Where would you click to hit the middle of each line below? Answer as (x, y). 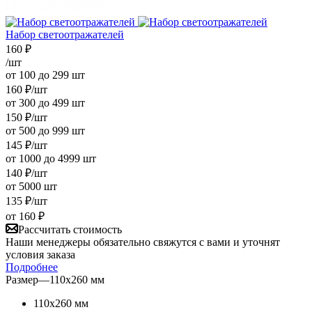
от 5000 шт (31, 186)
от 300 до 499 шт (45, 102)
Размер (22, 279)
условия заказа (40, 254)
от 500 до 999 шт (45, 130)
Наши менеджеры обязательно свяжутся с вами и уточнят (143, 242)
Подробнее (32, 267)
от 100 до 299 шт (45, 75)
